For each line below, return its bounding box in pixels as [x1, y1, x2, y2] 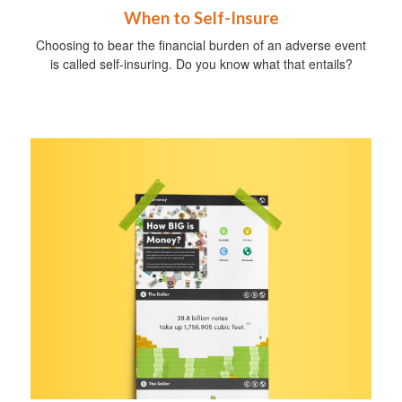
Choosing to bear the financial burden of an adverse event [36, 35, 366, 54]
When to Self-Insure [123, 7, 279, 28]
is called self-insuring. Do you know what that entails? [49, 54, 353, 73]
